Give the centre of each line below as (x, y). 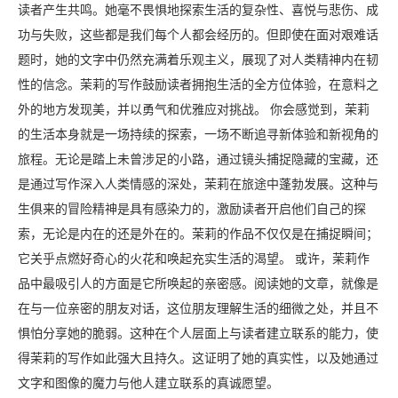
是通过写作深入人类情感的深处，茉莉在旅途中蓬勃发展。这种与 (198, 185)
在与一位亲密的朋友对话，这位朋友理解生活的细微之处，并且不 (198, 309)
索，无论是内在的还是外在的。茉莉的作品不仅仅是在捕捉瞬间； (198, 235)
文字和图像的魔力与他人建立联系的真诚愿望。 (148, 384)
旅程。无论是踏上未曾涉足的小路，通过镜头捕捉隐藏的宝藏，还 (198, 160)
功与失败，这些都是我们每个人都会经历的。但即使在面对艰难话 (198, 36)
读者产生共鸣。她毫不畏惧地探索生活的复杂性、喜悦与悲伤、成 (198, 11)
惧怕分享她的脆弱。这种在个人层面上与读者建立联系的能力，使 (198, 334)
